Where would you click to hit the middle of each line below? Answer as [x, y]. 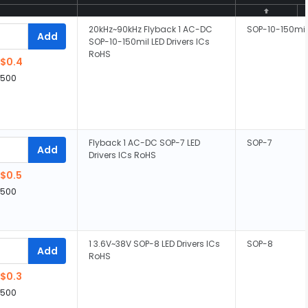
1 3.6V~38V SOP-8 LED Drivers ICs [154, 244]
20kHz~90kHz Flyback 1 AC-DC [151, 29]
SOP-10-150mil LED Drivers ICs [149, 42]
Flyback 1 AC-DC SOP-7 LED [144, 143]
